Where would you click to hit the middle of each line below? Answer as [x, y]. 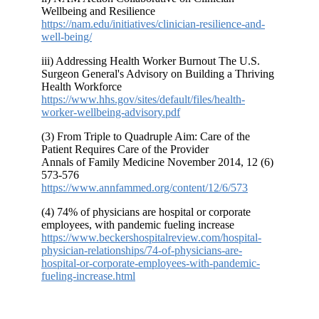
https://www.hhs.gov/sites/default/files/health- [143, 100]
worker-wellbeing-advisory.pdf [111, 113]
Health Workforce [82, 87]
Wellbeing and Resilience [98, 11]
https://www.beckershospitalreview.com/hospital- [151, 238]
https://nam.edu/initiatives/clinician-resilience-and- [153, 24]
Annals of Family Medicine [103, 162]
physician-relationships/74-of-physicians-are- [142, 251]
